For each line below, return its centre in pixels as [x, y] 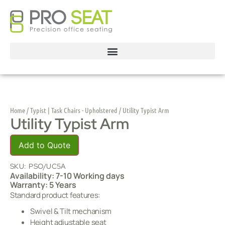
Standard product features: [55, 195]
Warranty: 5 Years [43, 185]
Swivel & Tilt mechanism [71, 211]
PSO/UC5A [47, 166]
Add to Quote [44, 145]
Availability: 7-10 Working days [67, 176]
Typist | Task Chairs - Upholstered [74, 110]
